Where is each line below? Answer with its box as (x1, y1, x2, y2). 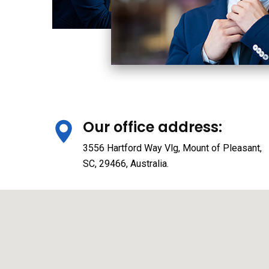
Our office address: (83, 117, 222, 137)
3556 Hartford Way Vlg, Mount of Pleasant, (83, 142, 262, 154)
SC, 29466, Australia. (83, 158, 169, 169)
